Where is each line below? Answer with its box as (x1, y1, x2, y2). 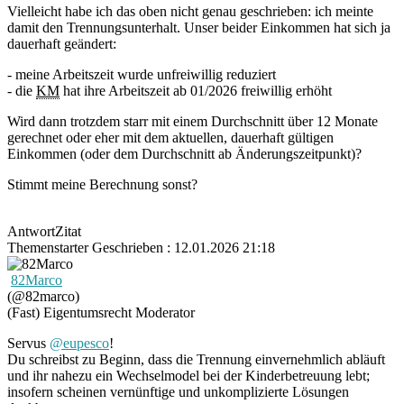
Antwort (7, 223, 55, 239)
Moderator (135, 304, 195, 320)
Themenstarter (7, 239, 88, 255)
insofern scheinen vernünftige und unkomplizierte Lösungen (7, 383, 349, 399)
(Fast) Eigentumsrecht (7, 304, 132, 320)
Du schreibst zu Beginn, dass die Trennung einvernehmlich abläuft (7, 351, 385, 367)
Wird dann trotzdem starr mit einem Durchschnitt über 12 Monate (7, 113, 378, 129)
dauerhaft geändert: (7, 35, 116, 51)
